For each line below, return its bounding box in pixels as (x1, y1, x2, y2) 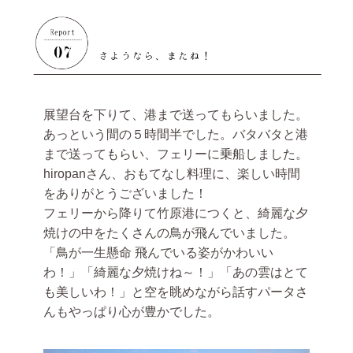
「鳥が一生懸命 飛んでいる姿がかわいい (43, 245, 273, 259)
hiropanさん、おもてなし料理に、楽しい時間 (43, 166, 300, 180)
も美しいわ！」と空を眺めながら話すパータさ (43, 284, 308, 299)
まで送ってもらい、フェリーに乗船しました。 (43, 147, 308, 161)
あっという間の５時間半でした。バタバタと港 (43, 127, 308, 141)
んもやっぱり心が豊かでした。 (43, 304, 220, 318)
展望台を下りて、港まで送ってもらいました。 (43, 107, 308, 121)
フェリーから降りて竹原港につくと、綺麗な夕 (43, 206, 308, 220)
